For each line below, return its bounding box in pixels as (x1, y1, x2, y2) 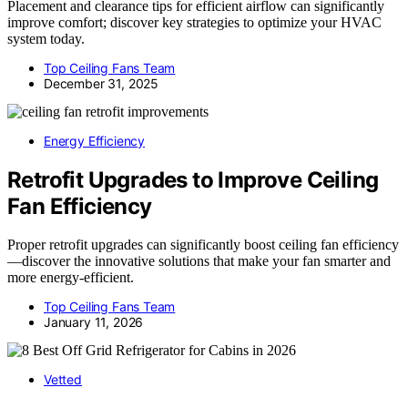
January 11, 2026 (44, 314, 144, 331)
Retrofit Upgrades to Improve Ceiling (7, 166, 379, 193)
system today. (7, 30, 85, 46)
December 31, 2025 (44, 75, 159, 91)
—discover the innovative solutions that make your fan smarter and (7, 253, 391, 270)
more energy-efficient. (7, 270, 134, 286)
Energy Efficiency (44, 132, 146, 148)
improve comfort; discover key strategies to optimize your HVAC (7, 14, 382, 30)
